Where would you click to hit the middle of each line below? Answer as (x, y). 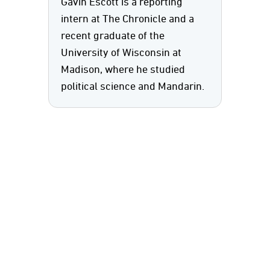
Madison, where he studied (123, 70)
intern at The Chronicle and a (127, 19)
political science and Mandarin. (133, 87)
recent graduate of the (113, 36)
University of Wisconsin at (121, 53)
